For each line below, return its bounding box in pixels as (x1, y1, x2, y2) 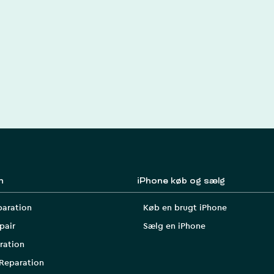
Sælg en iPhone (143, 222, 206, 231)
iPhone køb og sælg (137, 177, 225, 186)
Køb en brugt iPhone (143, 204, 227, 213)
